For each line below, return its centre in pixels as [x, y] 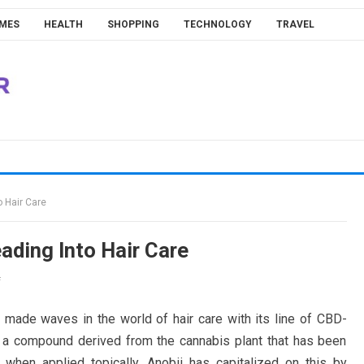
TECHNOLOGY [217, 24]
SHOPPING [133, 24]
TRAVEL [295, 24]
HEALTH [63, 24]
